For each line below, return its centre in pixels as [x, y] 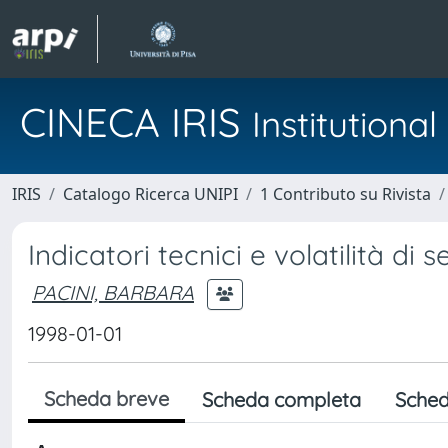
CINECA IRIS [136, 122]
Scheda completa [281, 399]
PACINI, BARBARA [113, 292]
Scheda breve [106, 398]
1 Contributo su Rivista [345, 194]
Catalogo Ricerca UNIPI [150, 194]
